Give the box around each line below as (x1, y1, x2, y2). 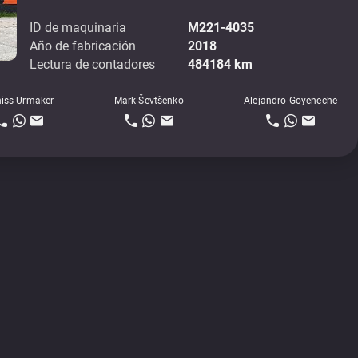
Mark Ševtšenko (113, 94, 184, 106)
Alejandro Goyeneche (244, 94, 337, 106)
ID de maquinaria (30, 19, 127, 35)
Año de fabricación (30, 38, 137, 54)
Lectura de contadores (30, 56, 156, 72)
